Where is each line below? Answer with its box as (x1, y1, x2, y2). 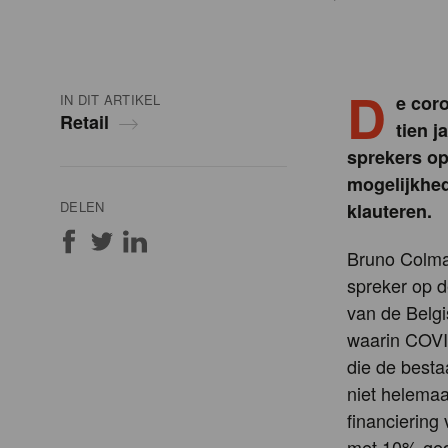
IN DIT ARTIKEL (60, 90, 161, 110)
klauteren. (347, 198, 432, 225)
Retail (60, 109, 109, 136)
